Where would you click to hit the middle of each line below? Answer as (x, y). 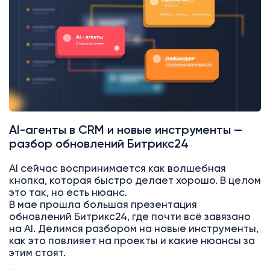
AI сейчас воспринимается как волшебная (117, 169)
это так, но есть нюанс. (67, 193)
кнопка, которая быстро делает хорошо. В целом (135, 181)
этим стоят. (37, 253)
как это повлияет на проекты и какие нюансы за (132, 241)
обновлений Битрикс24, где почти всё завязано (130, 217)
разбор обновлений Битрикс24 (99, 144)
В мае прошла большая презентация (103, 205)
